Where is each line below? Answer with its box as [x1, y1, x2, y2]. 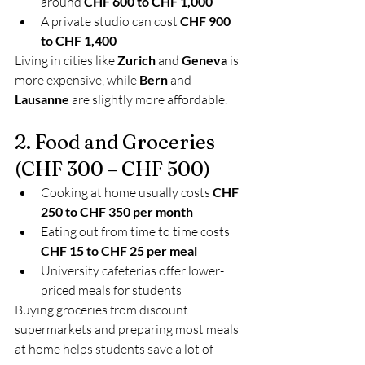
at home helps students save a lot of [15, 341, 216, 357]
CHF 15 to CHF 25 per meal [41, 243, 197, 258]
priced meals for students [41, 282, 182, 298]
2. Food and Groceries [15, 130, 219, 154]
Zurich [117, 52, 156, 68]
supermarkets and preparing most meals [15, 321, 241, 337]
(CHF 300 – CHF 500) [15, 157, 210, 181]
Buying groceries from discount [15, 301, 191, 318]
